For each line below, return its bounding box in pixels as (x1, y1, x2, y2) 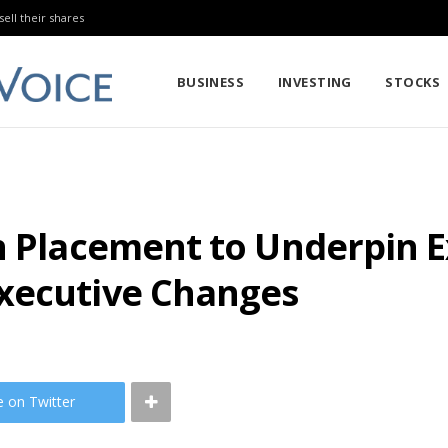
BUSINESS (176, 72, 245, 91)
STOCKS (385, 72, 441, 91)
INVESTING (277, 72, 352, 91)
